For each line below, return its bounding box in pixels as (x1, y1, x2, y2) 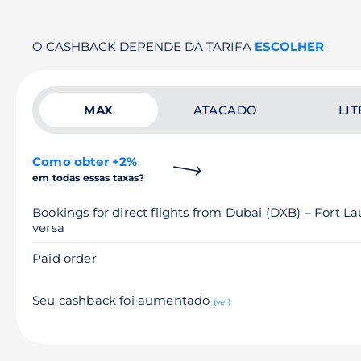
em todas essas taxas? (32, 172, 145, 184)
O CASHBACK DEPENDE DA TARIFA (32, 39, 255, 54)
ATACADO (193, 102, 258, 118)
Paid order (32, 251, 97, 266)
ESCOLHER (255, 39, 324, 54)
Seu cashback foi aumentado (32, 293, 214, 308)
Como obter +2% (32, 154, 138, 169)
